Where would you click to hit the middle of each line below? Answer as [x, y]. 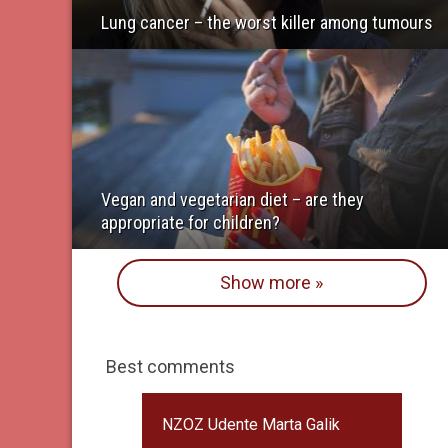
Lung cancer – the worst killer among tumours [267, 22]
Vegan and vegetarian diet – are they [232, 199]
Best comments [170, 366]
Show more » [271, 282]
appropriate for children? [190, 222]
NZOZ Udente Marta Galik [250, 424]
